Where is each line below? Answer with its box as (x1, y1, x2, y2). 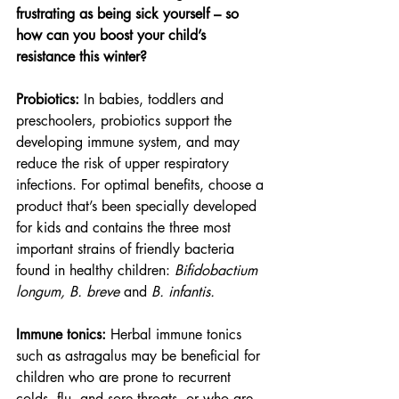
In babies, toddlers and (84, 90, 228, 109)
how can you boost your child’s (16, 26, 210, 45)
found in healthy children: (16, 261, 175, 280)
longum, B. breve (16, 282, 119, 301)
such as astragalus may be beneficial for (16, 346, 265, 365)
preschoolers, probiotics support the (16, 111, 236, 130)
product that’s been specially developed (16, 197, 261, 216)
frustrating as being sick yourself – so (16, 4, 243, 23)
